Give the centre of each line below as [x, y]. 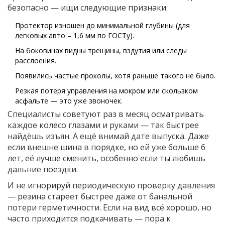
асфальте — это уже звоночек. [69, 101]
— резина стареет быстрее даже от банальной [100, 197]
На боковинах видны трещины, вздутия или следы [101, 51]
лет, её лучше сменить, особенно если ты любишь [106, 158]
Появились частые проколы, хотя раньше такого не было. [115, 76]
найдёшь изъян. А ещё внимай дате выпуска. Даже [108, 136]
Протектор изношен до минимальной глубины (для [102, 26]
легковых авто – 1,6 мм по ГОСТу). [75, 36]
